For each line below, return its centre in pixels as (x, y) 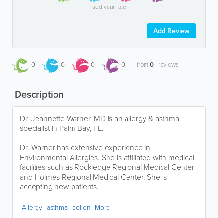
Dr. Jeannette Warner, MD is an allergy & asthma (100, 118)
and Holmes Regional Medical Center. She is (93, 177)
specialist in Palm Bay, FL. (62, 128)
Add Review (172, 31)
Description (38, 94)
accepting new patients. (59, 186)
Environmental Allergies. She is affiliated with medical (107, 157)
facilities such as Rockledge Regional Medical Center (107, 167)
